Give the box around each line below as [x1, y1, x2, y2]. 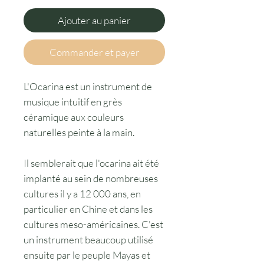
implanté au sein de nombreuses [24, 171, 158, 184]
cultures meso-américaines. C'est [24, 217, 163, 230]
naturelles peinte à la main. [24, 126, 134, 138]
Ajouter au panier [58, 14, 131, 27]
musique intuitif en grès [24, 95, 122, 108]
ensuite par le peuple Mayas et [24, 248, 150, 261]
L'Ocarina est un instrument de [24, 80, 152, 93]
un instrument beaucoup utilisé [24, 233, 153, 246]
